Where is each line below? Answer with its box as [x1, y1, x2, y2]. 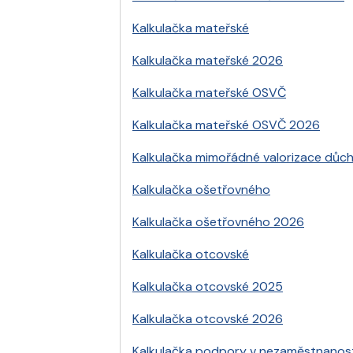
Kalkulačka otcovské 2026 [132, 310, 283, 328]
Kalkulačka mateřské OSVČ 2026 [132, 117, 320, 134]
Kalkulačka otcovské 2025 [132, 278, 283, 295]
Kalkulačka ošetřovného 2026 [132, 214, 304, 231]
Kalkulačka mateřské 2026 [132, 52, 283, 69]
